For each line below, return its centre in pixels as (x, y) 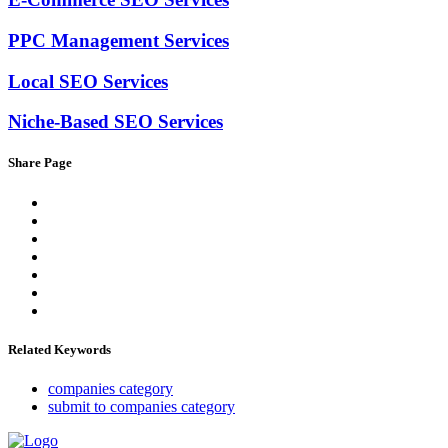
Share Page (40, 163)
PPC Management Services (118, 40)
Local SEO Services (88, 81)
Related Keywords (59, 349)
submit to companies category (141, 406)
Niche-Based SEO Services (115, 122)
